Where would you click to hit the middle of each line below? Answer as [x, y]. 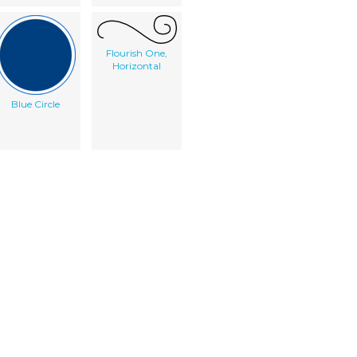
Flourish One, [137, 53]
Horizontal [137, 65]
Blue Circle [35, 104]
